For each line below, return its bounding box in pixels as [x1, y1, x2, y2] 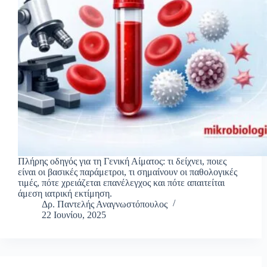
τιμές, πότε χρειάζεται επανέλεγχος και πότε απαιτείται [18, 177, 225, 188]
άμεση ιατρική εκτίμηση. [18, 188, 112, 198]
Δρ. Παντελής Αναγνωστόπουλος [42, 198, 167, 209]
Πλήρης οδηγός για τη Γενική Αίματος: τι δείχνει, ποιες [18, 156, 226, 166]
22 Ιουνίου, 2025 [42, 209, 106, 220]
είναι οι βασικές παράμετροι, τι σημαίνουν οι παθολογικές [18, 166, 237, 177]
